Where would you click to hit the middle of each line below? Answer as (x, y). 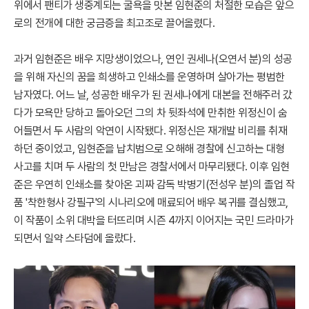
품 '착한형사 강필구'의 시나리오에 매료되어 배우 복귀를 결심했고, (151, 202)
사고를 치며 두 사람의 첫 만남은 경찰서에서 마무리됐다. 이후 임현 (152, 167)
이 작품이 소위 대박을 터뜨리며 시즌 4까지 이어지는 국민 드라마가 (154, 220)
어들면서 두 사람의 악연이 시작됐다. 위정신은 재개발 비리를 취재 (150, 131)
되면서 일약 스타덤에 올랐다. (74, 238)
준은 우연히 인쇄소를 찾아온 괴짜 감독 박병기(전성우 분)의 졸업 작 (154, 185)
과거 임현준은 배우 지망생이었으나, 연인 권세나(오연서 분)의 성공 (153, 59)
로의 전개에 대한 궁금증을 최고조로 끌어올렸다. (114, 23)
